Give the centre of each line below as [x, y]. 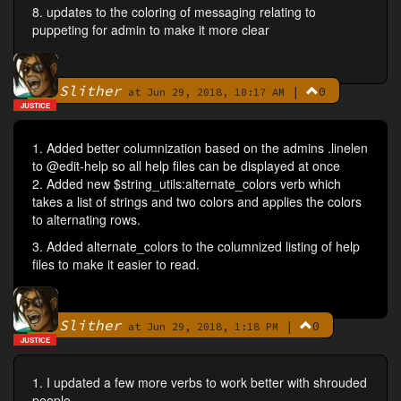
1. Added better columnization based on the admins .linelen [200, 148]
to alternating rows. [86, 220]
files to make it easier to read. [116, 264]
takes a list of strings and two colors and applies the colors [197, 202]
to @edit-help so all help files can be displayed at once [186, 166]
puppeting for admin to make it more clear [151, 30]
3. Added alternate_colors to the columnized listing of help [196, 247]
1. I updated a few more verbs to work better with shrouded [200, 383]
